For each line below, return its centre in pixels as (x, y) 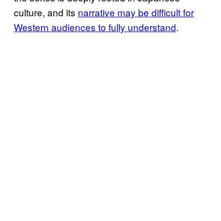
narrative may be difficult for (136, 12)
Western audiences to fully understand (95, 27)
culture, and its (46, 12)
